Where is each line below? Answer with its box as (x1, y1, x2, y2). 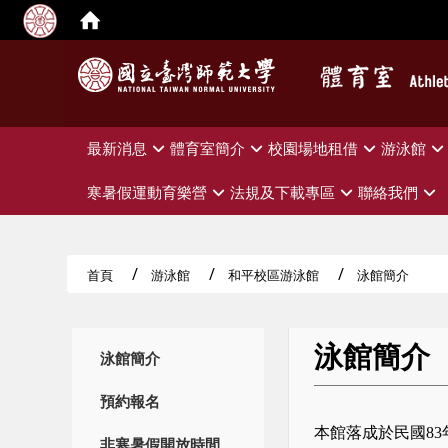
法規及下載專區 (230, 184, 335, 201)
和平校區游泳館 (228, 266, 319, 284)
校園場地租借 (268, 140, 358, 157)
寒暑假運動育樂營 (87, 184, 207, 201)
